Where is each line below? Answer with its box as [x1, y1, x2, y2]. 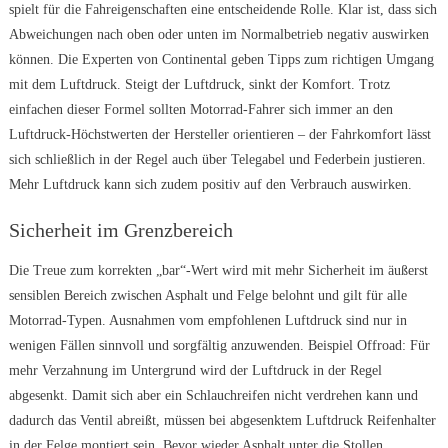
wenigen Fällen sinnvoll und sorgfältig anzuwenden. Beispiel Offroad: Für [8, 338, 430, 354]
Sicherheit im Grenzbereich [8, 219, 233, 242]
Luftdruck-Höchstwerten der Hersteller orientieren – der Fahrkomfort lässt [8, 127, 431, 143]
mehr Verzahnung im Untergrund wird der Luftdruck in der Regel [8, 363, 382, 379]
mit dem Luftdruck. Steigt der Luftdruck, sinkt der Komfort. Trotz [8, 77, 390, 93]
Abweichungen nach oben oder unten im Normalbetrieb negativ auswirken [8, 27, 429, 43]
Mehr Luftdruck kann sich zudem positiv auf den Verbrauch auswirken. [8, 177, 412, 193]
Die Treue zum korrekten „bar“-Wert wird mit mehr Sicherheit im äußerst [8, 263, 428, 279]
